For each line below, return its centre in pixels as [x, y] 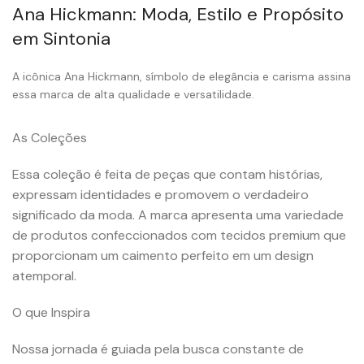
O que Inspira [51, 312]
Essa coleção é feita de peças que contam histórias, [167, 174]
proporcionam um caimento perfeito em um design [163, 255]
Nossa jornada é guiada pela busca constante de [158, 349]
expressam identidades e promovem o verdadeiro [160, 194]
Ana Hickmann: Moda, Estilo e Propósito [178, 14]
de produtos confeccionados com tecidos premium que [179, 235]
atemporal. [44, 275]
